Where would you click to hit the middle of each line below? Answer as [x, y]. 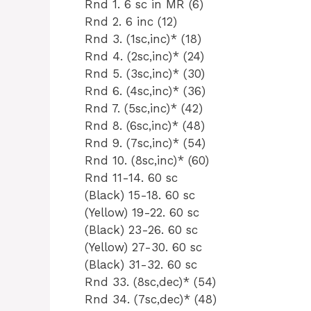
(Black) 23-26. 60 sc [141, 229]
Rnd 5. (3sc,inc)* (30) [145, 73]
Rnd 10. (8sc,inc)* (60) [147, 160]
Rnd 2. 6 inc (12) [131, 21]
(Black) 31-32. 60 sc [141, 264]
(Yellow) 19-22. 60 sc [142, 212]
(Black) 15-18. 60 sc [140, 195]
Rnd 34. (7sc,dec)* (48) [151, 299]
